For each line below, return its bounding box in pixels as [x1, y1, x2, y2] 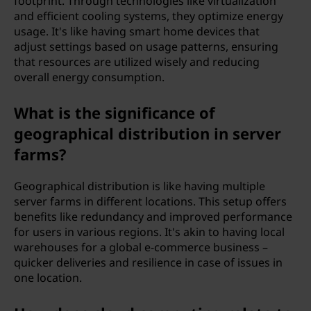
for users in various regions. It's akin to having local [14, 224, 285, 239]
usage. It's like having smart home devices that [14, 24, 260, 39]
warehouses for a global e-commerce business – [14, 239, 268, 255]
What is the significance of [14, 102, 215, 123]
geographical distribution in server [14, 123, 281, 144]
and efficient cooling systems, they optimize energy [14, 8, 283, 24]
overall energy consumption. [14, 69, 165, 85]
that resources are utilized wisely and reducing [14, 54, 260, 69]
